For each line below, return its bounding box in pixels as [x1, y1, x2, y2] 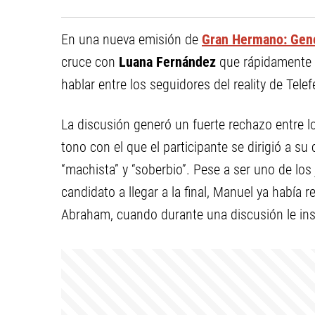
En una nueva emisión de [61, 31, 202, 48]
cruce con [61, 53, 119, 70]
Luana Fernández [119, 53, 216, 70]
